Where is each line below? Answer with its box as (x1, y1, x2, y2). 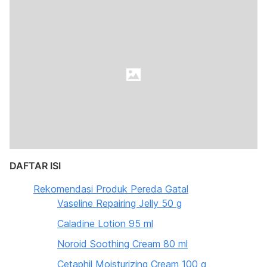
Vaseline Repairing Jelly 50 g (57, 197, 182, 209)
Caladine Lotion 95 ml (57, 218, 153, 229)
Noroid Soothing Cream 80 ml (57, 238, 188, 250)
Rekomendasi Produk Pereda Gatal (33, 183, 188, 195)
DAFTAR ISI (10, 160, 61, 172)
